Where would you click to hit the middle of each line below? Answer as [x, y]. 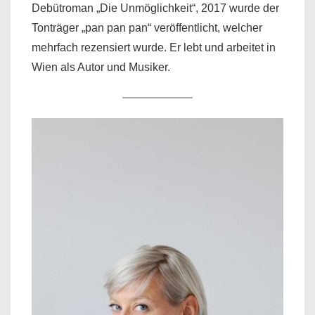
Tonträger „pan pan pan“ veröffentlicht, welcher [147, 28]
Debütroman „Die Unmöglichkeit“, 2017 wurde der [155, 8]
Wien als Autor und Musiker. [101, 67]
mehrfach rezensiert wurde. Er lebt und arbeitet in [154, 48]
